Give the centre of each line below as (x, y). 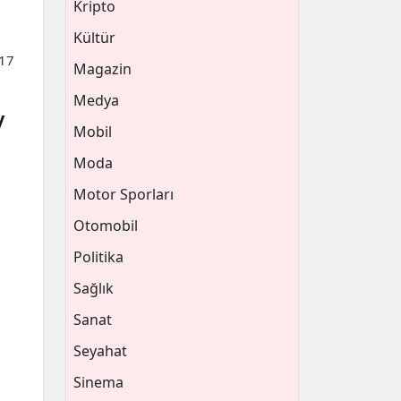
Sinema (98, 382)
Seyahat (100, 351)
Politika (98, 257)
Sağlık (94, 288)
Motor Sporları (124, 194)
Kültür (94, 38)
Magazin (102, 69)
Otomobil (106, 226)
